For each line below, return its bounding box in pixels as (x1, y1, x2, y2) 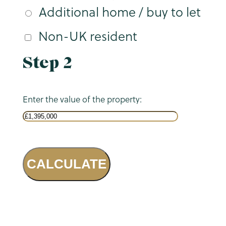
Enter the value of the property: (22, 93, 142, 105)
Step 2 (22, 53, 73, 73)
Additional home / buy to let (38, 3, 201, 21)
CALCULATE (26, 157, 106, 172)
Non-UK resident (38, 27, 137, 45)
